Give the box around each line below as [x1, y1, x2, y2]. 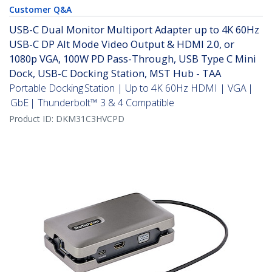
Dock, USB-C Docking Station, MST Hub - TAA [9, 66, 221, 81]
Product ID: [9, 113, 56, 125]
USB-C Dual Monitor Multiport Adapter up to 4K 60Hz [9, 22, 259, 37]
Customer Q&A [9, 4, 72, 16]
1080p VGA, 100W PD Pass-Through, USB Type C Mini [9, 52, 256, 66]
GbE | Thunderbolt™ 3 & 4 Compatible [9, 96, 174, 110]
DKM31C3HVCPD [56, 113, 124, 125]
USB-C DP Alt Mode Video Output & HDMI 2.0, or [9, 37, 234, 52]
